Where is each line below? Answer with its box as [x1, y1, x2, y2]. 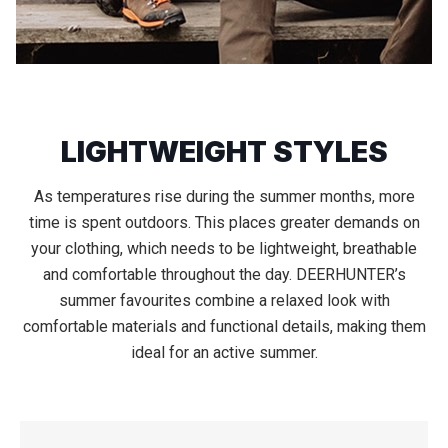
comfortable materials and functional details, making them [22, 317, 426, 336]
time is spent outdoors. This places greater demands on [28, 213, 420, 232]
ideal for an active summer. [130, 343, 318, 362]
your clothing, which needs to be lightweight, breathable [31, 239, 417, 258]
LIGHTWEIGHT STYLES [60, 134, 388, 169]
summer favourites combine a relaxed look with [58, 291, 390, 310]
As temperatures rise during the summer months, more [33, 187, 415, 206]
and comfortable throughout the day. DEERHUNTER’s [42, 265, 406, 284]
